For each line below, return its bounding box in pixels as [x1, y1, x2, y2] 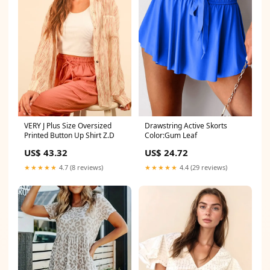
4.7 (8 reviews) [57, 163, 103, 172]
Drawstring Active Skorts [145, 121, 227, 131]
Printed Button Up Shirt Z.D [24, 130, 115, 141]
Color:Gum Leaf [145, 130, 197, 141]
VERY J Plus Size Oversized [24, 121, 111, 131]
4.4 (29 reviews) [178, 163, 227, 172]
